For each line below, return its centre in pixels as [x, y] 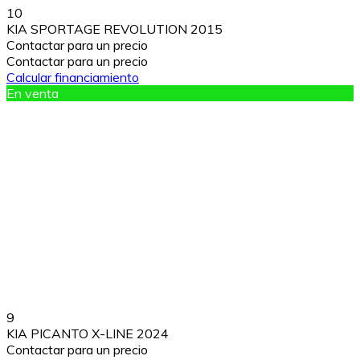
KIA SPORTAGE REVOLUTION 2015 [115, 29]
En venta [33, 93]
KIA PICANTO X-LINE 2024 [88, 334]
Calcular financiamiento [73, 77]
